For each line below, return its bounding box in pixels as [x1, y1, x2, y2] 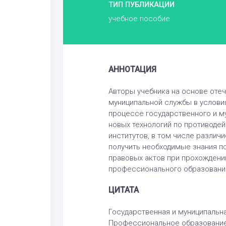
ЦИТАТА [108, 186, 139, 195]
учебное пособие [108, 14, 170, 24]
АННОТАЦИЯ [108, 65, 156, 75]
